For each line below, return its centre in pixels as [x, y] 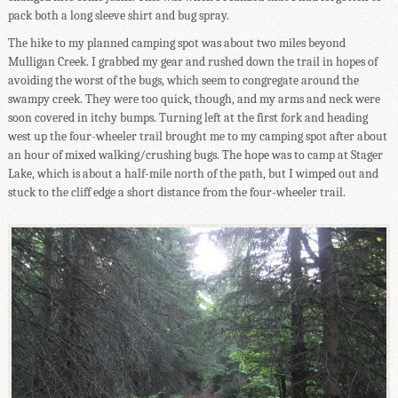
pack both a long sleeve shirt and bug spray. [118, 16]
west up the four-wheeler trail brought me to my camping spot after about [197, 137]
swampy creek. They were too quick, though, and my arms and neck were [194, 99]
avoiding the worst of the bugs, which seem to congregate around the [183, 81]
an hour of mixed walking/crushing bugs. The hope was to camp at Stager [195, 155]
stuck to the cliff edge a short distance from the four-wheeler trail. [176, 193]
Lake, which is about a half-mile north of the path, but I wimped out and [193, 174]
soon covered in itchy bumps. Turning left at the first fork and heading [187, 118]
